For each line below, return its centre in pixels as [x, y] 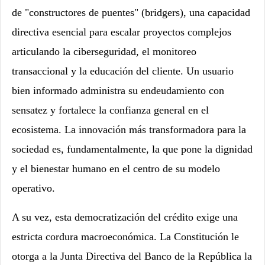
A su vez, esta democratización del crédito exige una [125, 217]
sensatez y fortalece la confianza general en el [110, 110]
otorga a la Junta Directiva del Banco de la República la [132, 256]
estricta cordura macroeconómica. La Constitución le [125, 237]
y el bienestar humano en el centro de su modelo [116, 169]
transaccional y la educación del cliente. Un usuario [123, 71]
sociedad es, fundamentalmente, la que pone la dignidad [132, 149]
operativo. [33, 188]
